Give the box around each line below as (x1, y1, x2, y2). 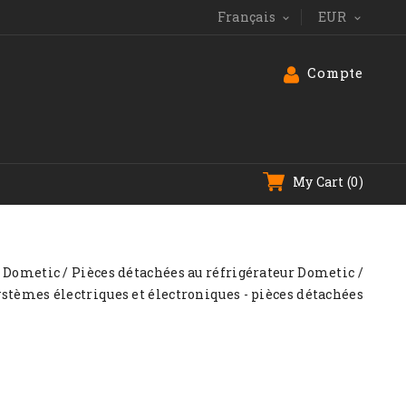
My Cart (292, 173, 344, 190)
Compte (307, 63, 363, 82)
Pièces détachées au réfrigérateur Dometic (72, 264, 355, 281)
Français (217, 8, 276, 25)
